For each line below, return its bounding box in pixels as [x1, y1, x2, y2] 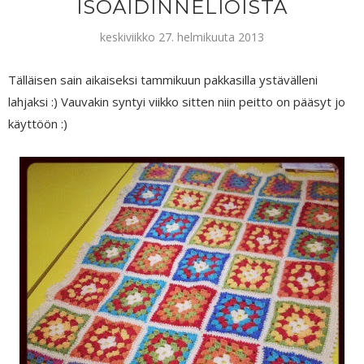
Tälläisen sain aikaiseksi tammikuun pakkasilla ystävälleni [8, 71, 318, 88]
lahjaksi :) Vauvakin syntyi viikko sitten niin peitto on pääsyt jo [8, 93, 345, 110]
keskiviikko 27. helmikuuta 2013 [100, 28, 264, 45]
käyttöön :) [8, 115, 67, 132]
